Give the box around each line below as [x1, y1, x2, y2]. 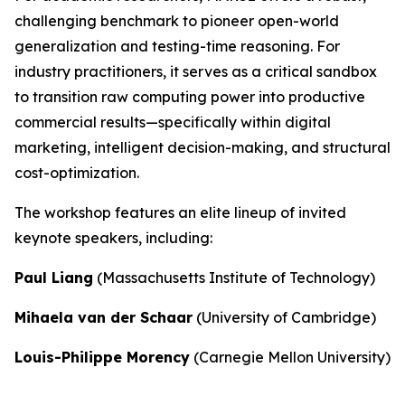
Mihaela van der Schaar [14, 308, 193, 327]
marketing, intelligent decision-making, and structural [14, 138, 391, 157]
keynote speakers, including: [14, 229, 212, 248]
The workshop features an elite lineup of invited [14, 203, 346, 222]
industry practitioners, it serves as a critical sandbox [14, 62, 377, 81]
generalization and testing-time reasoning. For [14, 37, 340, 56]
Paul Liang [14, 268, 93, 287]
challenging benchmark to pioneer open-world [14, 12, 339, 31]
